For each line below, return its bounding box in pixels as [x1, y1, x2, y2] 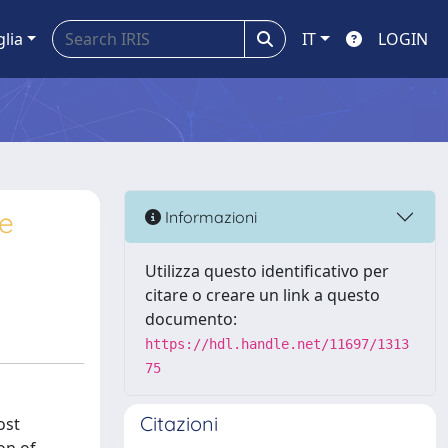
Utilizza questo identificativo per [145, 260, 389, 282]
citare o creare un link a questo [145, 284, 380, 306]
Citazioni [140, 411, 218, 436]
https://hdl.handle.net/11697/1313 [145, 336, 409, 352]
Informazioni [161, 206, 257, 227]
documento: [145, 308, 237, 330]
